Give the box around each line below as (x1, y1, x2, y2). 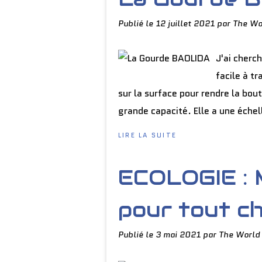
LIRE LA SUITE (118, 130, 177, 140)
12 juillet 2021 (156, 18, 217, 29)
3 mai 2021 (156, 229, 203, 240)
